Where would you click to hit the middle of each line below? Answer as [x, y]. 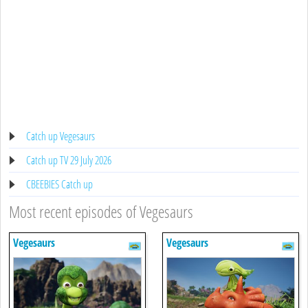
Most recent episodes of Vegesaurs [101, 211]
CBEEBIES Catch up [59, 184]
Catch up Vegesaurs [60, 136]
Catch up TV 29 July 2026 [69, 160]
